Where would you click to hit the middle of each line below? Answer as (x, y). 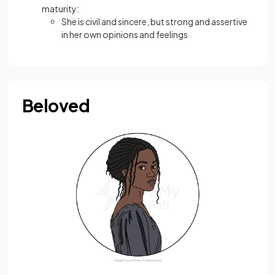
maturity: (60, 9)
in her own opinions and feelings (125, 35)
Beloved (56, 106)
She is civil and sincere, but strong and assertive (154, 22)
